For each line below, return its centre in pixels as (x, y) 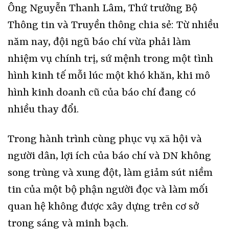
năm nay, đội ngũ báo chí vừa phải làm (99, 42)
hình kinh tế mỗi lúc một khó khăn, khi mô (109, 76)
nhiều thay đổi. (43, 110)
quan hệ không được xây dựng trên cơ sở (103, 207)
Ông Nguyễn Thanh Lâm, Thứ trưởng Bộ (102, 8)
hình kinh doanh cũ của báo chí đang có (102, 93)
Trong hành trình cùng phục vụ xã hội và (105, 139)
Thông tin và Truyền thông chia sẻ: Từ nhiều (113, 25)
